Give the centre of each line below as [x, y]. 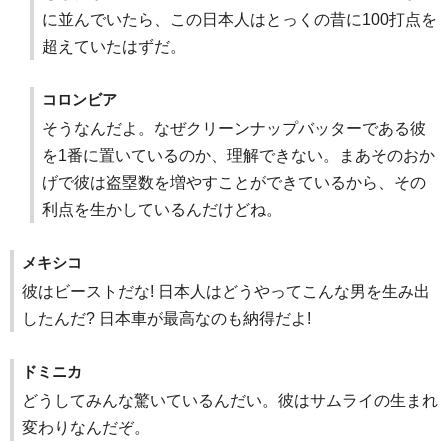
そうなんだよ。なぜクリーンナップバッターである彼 [234, 129]
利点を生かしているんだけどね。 [162, 210]
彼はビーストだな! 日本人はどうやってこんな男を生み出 [226, 292]
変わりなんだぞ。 [86, 428]
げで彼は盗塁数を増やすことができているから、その [234, 183]
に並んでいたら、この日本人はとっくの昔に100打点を [239, 20]
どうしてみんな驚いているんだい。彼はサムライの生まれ [230, 401]
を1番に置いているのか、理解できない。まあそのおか [238, 156]
